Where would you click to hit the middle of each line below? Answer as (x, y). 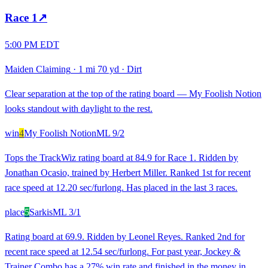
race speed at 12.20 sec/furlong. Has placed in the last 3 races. (121, 188)
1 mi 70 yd (99, 69)
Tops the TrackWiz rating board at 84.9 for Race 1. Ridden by (121, 158)
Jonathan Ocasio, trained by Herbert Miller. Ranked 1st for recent (128, 173)
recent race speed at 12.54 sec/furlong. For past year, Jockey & (123, 252)
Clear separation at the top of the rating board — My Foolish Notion (133, 94)
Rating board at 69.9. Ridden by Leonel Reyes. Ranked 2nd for (125, 237)
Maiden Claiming (38, 69)
